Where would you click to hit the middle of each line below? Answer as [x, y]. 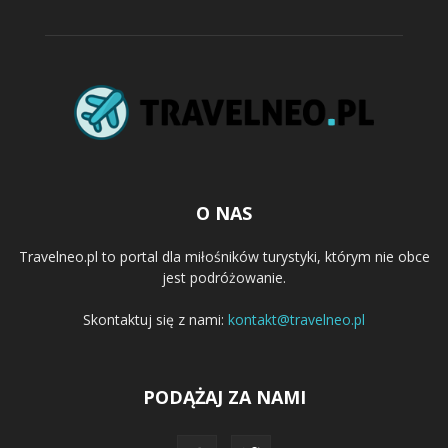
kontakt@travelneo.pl [296, 319]
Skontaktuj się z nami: [155, 319]
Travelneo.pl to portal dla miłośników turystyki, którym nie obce [224, 256]
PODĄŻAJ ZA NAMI [224, 396]
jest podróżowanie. [224, 277]
